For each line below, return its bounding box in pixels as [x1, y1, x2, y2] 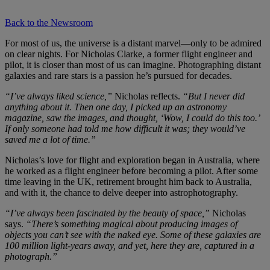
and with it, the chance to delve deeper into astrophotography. [5, 187, 238, 198]
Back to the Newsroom [5, 17, 93, 28]
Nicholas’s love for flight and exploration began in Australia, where [5, 155, 260, 166]
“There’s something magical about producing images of [26, 219, 237, 230]
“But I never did [180, 91, 245, 102]
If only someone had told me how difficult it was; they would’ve [5, 124, 245, 134]
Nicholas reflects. [115, 91, 180, 102]
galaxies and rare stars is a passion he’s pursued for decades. [5, 71, 232, 81]
